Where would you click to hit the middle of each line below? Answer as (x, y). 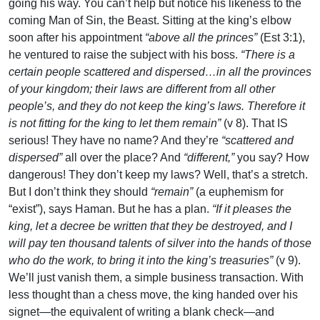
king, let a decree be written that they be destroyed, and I (150, 226)
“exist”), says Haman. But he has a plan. (110, 209)
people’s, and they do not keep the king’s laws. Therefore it (157, 106)
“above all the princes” (202, 38)
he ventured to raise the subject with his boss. (125, 55)
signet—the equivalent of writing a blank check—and (141, 312)
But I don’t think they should (80, 192)
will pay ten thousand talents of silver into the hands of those (160, 244)
